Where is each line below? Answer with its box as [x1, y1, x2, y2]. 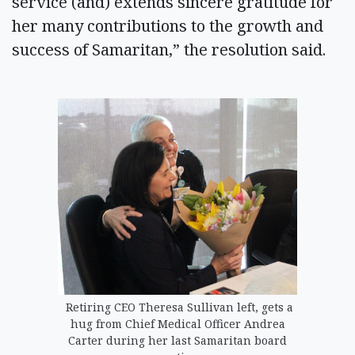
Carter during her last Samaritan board [68, 332, 287, 348]
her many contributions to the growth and [12, 14, 323, 36]
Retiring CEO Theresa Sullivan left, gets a [62, 299, 293, 315]
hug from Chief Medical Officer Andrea [70, 315, 285, 331]
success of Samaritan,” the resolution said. [12, 38, 334, 60]
